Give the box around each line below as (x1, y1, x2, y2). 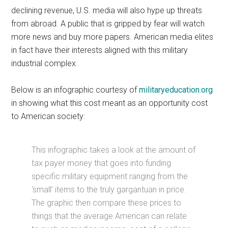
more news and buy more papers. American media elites (11, 32, 214, 42)
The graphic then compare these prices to (32, 197, 182, 208)
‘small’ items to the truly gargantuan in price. (32, 184, 187, 194)
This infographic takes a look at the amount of (32, 145, 196, 155)
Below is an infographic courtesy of (11, 84, 139, 95)
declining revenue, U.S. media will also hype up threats (11, 5, 203, 15)
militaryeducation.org (139, 84, 213, 95)
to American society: (11, 111, 85, 121)
